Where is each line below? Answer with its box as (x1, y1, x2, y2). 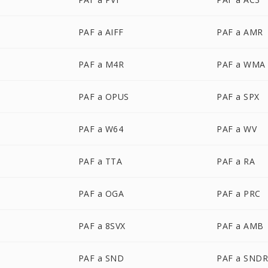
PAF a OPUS (78, 91, 129, 102)
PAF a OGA (78, 188, 124, 199)
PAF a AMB (217, 220, 264, 232)
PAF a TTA (78, 156, 123, 167)
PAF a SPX (217, 91, 260, 102)
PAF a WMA (217, 59, 266, 70)
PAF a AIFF (78, 26, 124, 38)
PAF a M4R (78, 59, 124, 70)
